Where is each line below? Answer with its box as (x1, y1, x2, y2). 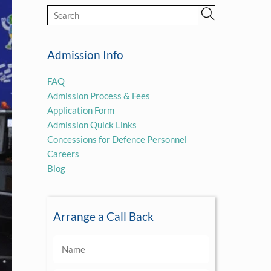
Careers (47, 148, 79, 159)
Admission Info (47, 47, 123, 62)
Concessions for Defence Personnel (47, 133, 187, 145)
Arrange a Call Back (53, 209, 154, 224)
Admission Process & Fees (47, 90, 150, 101)
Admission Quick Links (47, 119, 137, 130)
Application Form (47, 104, 114, 116)
